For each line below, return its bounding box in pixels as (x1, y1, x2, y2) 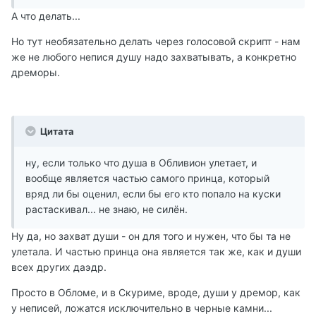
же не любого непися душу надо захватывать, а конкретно (11, 51, 296, 63)
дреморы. (11, 66, 60, 79)
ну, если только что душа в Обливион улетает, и (25, 157, 257, 169)
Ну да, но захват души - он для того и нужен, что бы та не (11, 230, 291, 243)
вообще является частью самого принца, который (25, 172, 269, 185)
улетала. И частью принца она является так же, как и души (11, 245, 301, 258)
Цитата (38, 126, 74, 138)
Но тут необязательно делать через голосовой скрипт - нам (11, 35, 300, 48)
